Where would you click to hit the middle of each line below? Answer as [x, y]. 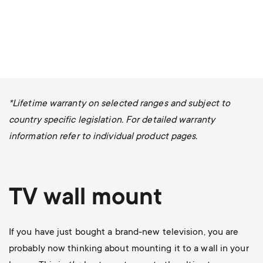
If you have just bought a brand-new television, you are [124, 232]
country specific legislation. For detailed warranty [112, 120]
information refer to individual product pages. [103, 136]
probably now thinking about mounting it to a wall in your [129, 249]
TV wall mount [85, 199]
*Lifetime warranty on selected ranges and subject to [119, 104]
